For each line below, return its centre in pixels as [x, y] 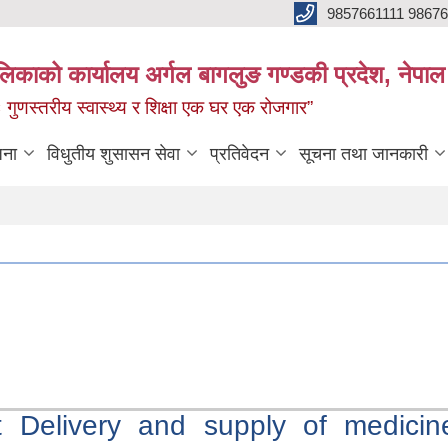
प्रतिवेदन [239, 154]
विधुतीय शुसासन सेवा [113, 154]
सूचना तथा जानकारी [363, 154]
